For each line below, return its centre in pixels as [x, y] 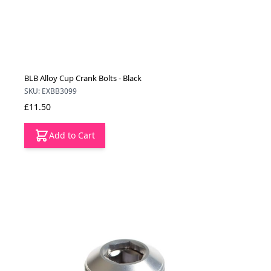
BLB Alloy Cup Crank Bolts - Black [83, 78]
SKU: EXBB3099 [51, 91]
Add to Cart [72, 135]
